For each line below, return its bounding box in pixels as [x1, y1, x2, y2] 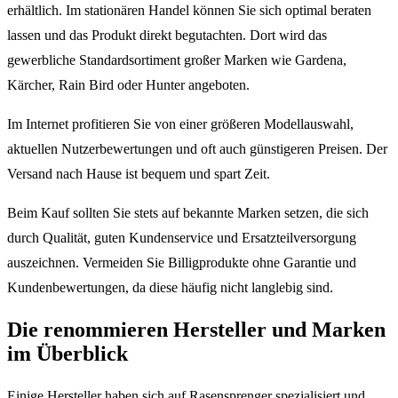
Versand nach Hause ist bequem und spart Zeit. [7, 166, 270, 182]
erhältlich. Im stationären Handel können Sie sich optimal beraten [7, 3, 371, 19]
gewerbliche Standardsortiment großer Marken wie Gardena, [7, 52, 346, 68]
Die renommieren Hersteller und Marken [7, 318, 386, 342]
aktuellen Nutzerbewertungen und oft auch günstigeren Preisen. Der [7, 141, 387, 157]
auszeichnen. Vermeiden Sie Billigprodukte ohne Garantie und [7, 255, 356, 271]
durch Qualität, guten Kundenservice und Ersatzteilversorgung [7, 230, 356, 246]
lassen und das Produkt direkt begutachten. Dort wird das [7, 28, 327, 44]
